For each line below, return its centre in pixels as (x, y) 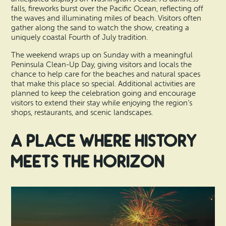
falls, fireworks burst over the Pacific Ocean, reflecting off (107, 9)
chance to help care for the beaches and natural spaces (106, 74)
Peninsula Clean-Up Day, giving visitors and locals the (102, 65)
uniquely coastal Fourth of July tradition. (80, 38)
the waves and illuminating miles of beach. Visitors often (106, 19)
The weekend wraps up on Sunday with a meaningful (102, 55)
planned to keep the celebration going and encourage (104, 93)
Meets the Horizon (88, 162)
